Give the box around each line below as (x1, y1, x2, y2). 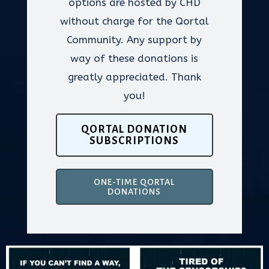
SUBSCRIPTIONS (89, 135, 180, 147)
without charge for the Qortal (59, 15, 209, 27)
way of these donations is (70, 52, 199, 64)
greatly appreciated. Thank (67, 71, 201, 83)
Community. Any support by (67, 34, 202, 46)
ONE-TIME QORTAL (94, 177, 175, 187)
